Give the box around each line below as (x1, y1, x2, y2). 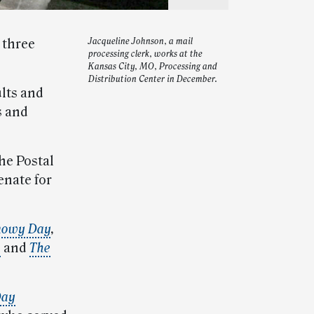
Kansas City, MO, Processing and (88, 62, 217, 72)
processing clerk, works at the (88, 49, 203, 60)
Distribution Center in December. (88, 74, 217, 85)
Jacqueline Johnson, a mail (88, 36, 193, 47)
